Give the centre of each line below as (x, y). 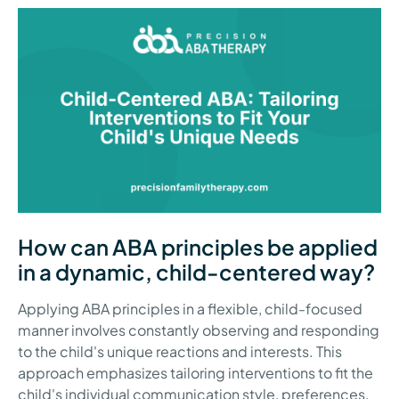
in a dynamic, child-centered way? (196, 271)
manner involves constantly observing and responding (199, 330)
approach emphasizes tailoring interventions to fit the (195, 372)
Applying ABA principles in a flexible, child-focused (190, 308)
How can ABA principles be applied (198, 246)
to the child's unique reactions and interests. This (180, 351)
